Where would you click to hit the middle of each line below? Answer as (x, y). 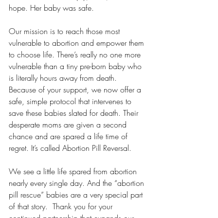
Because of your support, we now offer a (76, 90)
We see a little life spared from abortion (74, 171)
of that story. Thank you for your (62, 206)
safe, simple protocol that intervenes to (71, 101)
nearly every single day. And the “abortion (78, 183)
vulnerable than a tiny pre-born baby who (76, 66)
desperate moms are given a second (69, 125)
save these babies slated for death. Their (75, 113)
